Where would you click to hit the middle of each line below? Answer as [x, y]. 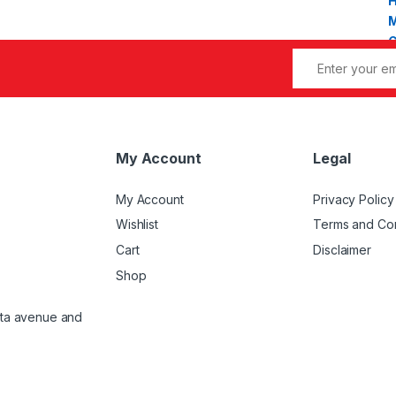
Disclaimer [342, 249]
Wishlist [137, 225]
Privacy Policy [354, 199]
